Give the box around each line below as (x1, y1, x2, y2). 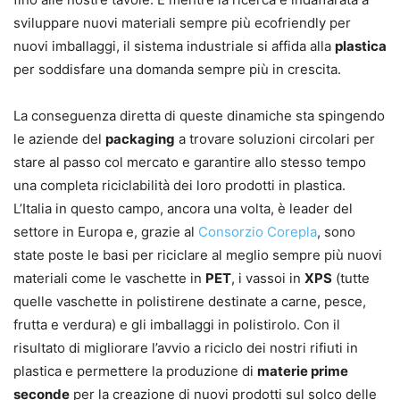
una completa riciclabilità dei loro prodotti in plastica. (13, 177, 346, 194)
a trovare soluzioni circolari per (175, 130, 375, 147)
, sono (317, 223, 355, 240)
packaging (105, 130, 175, 147)
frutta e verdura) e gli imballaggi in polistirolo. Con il (13, 316, 340, 333)
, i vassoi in (231, 270, 304, 287)
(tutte (332, 270, 370, 287)
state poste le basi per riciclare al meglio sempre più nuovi (13, 246, 382, 263)
